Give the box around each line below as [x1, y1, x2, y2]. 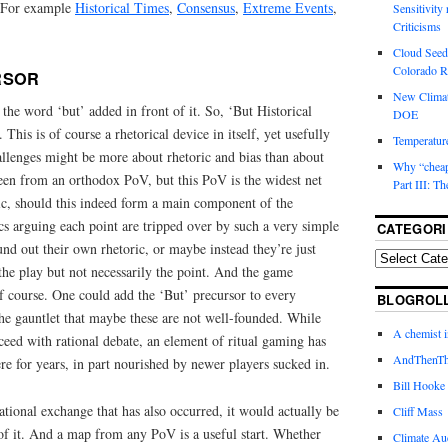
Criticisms [392, 18, 441, 35]
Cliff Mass [392, 403, 443, 420]
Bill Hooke [392, 377, 445, 394]
